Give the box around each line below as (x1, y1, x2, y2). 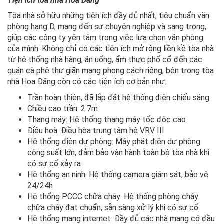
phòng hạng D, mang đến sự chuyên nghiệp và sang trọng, (7, 21, 206, 31)
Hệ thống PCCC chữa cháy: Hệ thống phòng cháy (27, 191, 198, 201)
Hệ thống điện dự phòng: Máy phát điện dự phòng (27, 136, 200, 146)
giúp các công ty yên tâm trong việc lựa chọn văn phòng (7, 32, 203, 42)
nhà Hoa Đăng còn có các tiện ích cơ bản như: (7, 76, 166, 86)
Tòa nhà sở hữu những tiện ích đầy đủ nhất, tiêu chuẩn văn (7, 10, 209, 20)
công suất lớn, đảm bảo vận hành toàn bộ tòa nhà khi (27, 147, 209, 157)
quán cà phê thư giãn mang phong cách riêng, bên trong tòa (7, 65, 214, 75)
